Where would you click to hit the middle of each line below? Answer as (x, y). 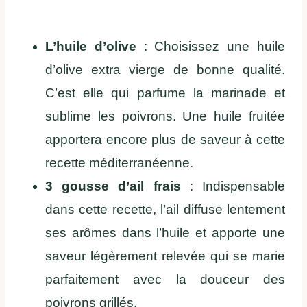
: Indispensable (233, 186)
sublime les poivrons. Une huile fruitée (165, 116)
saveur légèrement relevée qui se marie (165, 256)
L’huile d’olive (91, 46)
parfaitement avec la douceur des (165, 279)
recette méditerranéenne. (119, 162)
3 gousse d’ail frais (113, 186)
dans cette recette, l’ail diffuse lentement (165, 209)
